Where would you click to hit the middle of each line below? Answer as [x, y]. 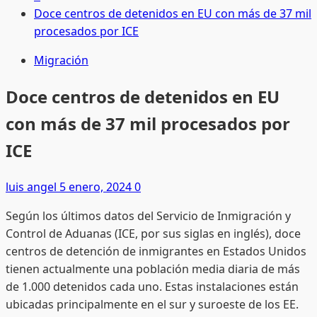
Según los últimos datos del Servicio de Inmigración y [148, 215]
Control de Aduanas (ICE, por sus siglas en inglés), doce [153, 233]
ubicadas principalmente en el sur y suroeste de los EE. [152, 304]
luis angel [33, 186]
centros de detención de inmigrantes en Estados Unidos [156, 251]
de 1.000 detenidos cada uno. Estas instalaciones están [152, 286]
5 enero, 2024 [97, 186]
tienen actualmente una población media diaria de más [153, 269]
